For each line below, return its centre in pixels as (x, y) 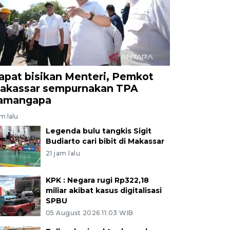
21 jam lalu (63, 153)
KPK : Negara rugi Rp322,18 (97, 180)
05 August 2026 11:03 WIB (89, 213)
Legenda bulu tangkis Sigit (98, 131)
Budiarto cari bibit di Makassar (105, 141)
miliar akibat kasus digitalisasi (103, 190)
